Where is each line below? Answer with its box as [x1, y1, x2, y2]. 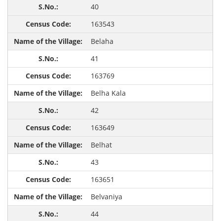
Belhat [90, 140, 112, 150]
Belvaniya [90, 192, 122, 202]
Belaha [90, 37, 113, 46]
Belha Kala [90, 88, 126, 98]
